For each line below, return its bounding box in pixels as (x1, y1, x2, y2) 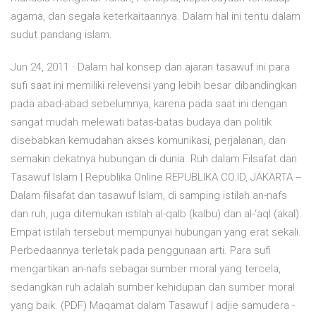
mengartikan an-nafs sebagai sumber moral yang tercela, (11, 262, 281, 276)
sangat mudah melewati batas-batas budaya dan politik (11, 116, 272, 129)
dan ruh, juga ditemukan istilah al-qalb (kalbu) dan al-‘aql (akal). (11, 207, 302, 221)
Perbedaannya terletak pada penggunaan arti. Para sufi (11, 244, 271, 257)
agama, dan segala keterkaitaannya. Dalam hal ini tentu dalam (11, 10, 300, 23)
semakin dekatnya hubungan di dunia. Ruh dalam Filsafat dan (11, 152, 297, 166)
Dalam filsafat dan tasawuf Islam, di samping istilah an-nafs (11, 189, 287, 202)
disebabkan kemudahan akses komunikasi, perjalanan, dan (11, 134, 286, 147)
